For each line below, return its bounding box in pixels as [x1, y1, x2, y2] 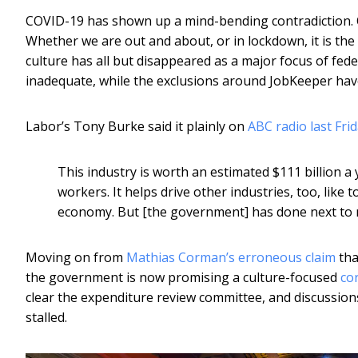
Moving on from [26, 248, 126, 266]
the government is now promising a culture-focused [26, 268, 340, 286]
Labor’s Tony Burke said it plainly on [26, 117, 248, 135]
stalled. [26, 308, 67, 326]
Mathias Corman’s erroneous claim [126, 248, 336, 266]
